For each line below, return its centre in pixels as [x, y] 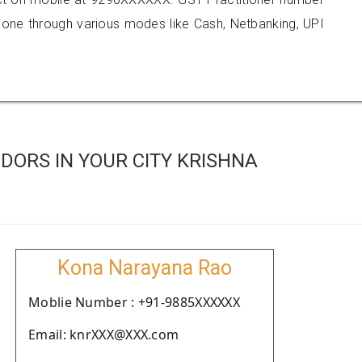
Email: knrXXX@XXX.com [104, 335]
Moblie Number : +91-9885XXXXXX [134, 302]
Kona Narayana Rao [145, 268]
